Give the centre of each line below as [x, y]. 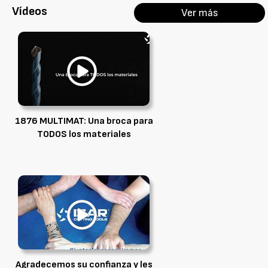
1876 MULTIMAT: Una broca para [84, 121]
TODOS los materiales [84, 134]
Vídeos [30, 11]
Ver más [200, 13]
